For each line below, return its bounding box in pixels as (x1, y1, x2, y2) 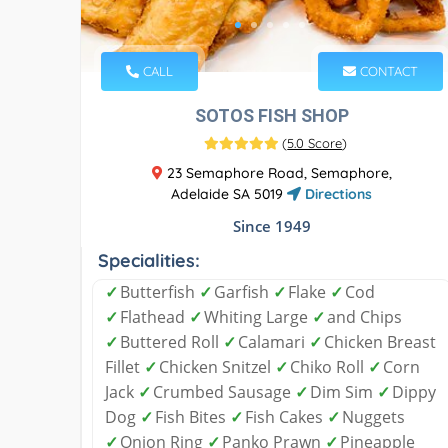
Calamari (238, 330, 309, 353)
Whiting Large (204, 305, 312, 328)
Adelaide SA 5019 (171, 184, 288, 203)
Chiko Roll (290, 355, 368, 378)
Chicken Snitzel (159, 355, 275, 378)
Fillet (105, 355, 144, 378)
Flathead (120, 305, 189, 328)
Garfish (214, 280, 273, 303)
